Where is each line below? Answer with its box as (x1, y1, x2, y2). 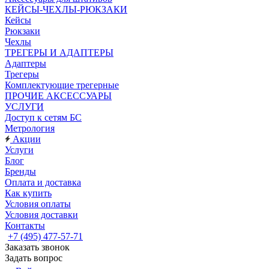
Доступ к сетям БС (5, 112, 82, 122)
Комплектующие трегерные (5, 80, 119, 90)
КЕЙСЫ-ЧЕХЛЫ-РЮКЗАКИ (5, 4, 127, 14)
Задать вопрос (5, 253, 62, 263)
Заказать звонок (5, 242, 70, 252)
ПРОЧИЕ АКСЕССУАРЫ (5, 91, 112, 101)
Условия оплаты (5, 199, 71, 209)
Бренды (5, 166, 36, 177)
